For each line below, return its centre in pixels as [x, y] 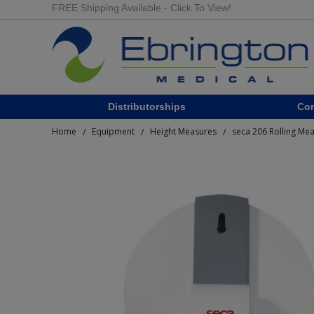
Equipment [113, 132]
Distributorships [146, 107]
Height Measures [183, 132]
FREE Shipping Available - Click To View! [142, 8]
